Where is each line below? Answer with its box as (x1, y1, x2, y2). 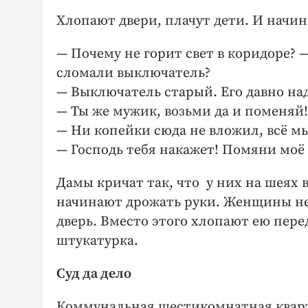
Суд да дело (56, 265, 131, 283)
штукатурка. (56, 232, 138, 250)
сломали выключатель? (56, 64, 210, 82)
